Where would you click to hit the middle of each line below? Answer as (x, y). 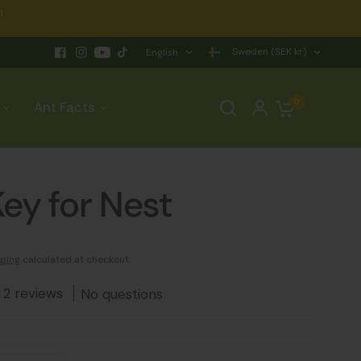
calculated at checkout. (75, 259)
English (162, 52)
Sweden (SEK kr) (268, 52)
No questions (122, 295)
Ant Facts (65, 108)
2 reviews (33, 293)
